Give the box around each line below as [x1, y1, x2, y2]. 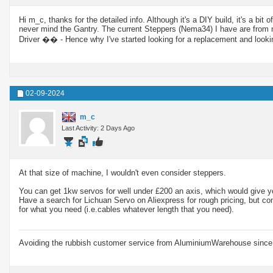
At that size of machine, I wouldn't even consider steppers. [19, 168, 226, 177]
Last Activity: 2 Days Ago [62, 124, 135, 132]
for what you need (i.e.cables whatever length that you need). [19, 204, 234, 214]
